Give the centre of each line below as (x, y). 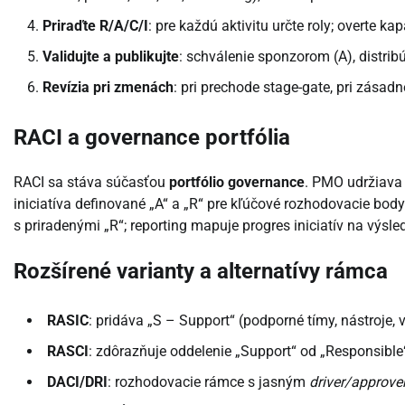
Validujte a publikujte (111, 57)
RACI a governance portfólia (152, 138)
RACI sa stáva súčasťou (91, 182)
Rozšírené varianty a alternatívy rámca (201, 271)
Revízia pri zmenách (108, 88)
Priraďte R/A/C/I (95, 26)
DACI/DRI (77, 381)
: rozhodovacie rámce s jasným (208, 381)
